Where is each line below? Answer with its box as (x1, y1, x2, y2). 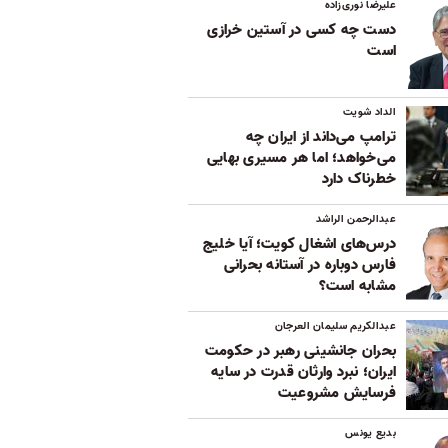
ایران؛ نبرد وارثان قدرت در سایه (211, 360, 396, 385)
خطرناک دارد (321, 167, 396, 192)
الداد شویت (343, 103, 396, 122)
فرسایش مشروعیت (277, 381, 396, 406)
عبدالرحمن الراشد (316, 210, 396, 229)
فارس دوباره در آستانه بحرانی (223, 253, 396, 278)
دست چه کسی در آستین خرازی (207, 18, 396, 43)
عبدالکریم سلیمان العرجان (274, 317, 396, 336)
